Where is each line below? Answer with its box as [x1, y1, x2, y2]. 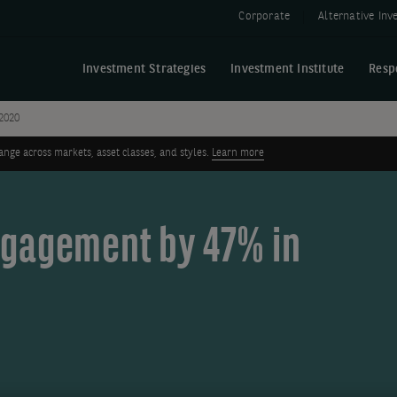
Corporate [238, 11, 291, 22]
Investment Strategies [82, 63, 206, 75]
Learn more [212, 148, 264, 159]
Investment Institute [230, 63, 345, 75]
